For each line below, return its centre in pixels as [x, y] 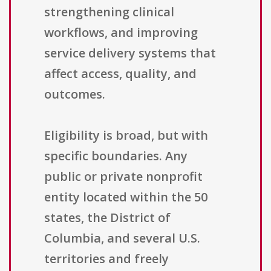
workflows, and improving [121, 33]
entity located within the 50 [126, 197]
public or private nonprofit [123, 177]
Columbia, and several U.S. [122, 238]
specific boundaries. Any [116, 156]
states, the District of [107, 218]
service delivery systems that [130, 53]
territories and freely [106, 259]
